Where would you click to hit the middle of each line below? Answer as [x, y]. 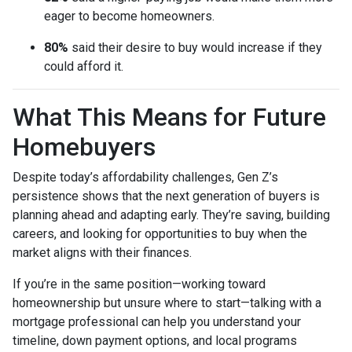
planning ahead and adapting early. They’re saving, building [171, 215]
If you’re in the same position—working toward [139, 284]
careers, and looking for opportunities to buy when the [160, 234]
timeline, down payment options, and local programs [155, 341]
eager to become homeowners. [129, 16]
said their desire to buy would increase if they [195, 48]
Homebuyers [84, 147]
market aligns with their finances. [102, 253]
